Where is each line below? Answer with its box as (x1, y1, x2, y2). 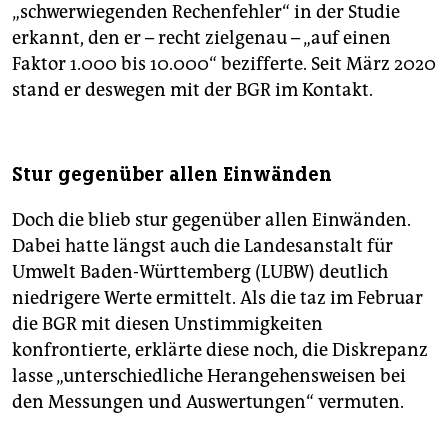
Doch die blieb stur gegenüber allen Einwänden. (12, 209, 411, 232)
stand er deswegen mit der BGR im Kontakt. (12, 79, 373, 102)
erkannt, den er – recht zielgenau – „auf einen (12, 27, 391, 50)
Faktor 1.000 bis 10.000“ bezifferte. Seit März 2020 (12, 53, 436, 76)
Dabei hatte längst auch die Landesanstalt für (12, 235, 393, 258)
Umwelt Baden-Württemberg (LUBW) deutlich (12, 261, 388, 284)
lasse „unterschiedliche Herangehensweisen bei (12, 365, 406, 388)
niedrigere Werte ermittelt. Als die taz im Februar (12, 287, 423, 310)
